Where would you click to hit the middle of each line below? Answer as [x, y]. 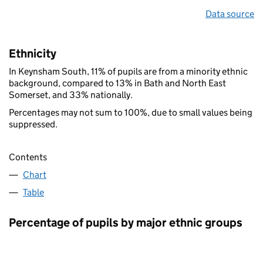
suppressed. [33, 124]
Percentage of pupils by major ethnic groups [126, 222]
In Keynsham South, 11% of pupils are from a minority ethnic [128, 71]
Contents [28, 157]
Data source [230, 14]
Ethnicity [33, 53]
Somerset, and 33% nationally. [71, 95]
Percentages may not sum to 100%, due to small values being [131, 112]
